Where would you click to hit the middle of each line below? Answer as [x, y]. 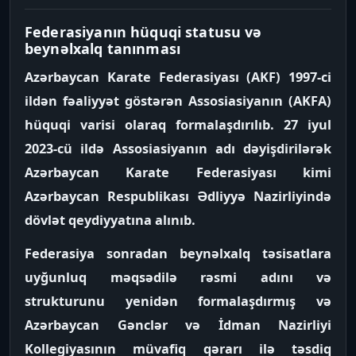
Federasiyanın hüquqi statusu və [143, 32]
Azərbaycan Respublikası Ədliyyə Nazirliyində [178, 196]
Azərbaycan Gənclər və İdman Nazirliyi [178, 325]
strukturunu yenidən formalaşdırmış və [178, 301]
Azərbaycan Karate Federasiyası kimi [178, 172]
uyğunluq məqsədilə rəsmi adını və [178, 277]
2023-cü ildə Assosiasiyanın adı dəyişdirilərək [178, 149]
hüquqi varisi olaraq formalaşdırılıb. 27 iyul [178, 125]
